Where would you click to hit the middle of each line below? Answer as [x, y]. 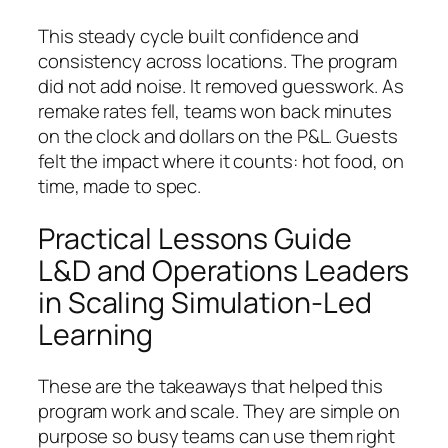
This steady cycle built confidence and [199, 35]
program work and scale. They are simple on [219, 411]
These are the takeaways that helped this [210, 386]
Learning [96, 334]
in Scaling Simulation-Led [205, 302]
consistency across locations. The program [217, 60]
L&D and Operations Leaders [224, 270]
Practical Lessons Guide [195, 238]
